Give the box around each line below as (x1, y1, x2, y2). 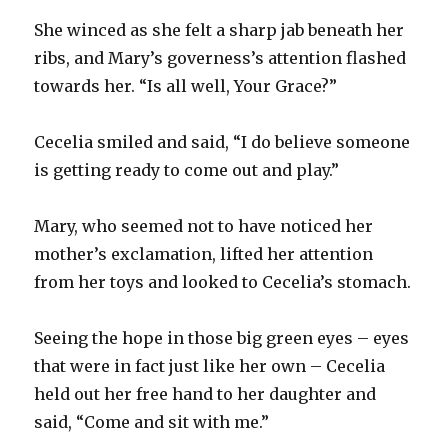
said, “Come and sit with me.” (34, 411, 270, 432)
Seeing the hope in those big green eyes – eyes (34, 327, 410, 348)
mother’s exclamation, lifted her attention (34, 243, 374, 264)
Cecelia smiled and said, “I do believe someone (34, 131, 411, 152)
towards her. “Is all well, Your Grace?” (34, 75, 338, 96)
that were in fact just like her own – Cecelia (34, 355, 386, 376)
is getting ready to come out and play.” (34, 159, 340, 180)
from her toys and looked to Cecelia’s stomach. (34, 271, 412, 292)
